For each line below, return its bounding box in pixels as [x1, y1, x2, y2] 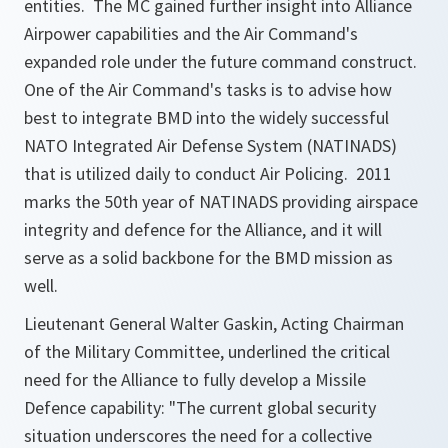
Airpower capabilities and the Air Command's [24, 22, 358, 45]
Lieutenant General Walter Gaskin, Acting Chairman [24, 312, 404, 335]
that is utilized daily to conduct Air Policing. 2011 [24, 162, 392, 185]
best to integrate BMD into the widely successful [24, 106, 389, 129]
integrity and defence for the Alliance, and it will [24, 218, 382, 241]
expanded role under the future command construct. [24, 50, 421, 73]
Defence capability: [24, 396, 169, 419]
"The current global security [169, 396, 376, 419]
